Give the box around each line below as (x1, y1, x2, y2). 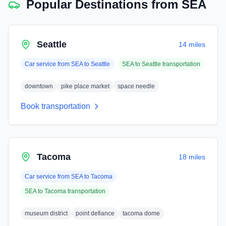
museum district (25, 210, 68, 217)
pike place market (61, 83, 109, 90)
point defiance (76, 210, 115, 217)
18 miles (179, 153, 205, 161)
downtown (25, 83, 53, 90)
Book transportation (21, 102, 90, 110)
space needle (118, 83, 155, 90)
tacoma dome (123, 210, 160, 217)
